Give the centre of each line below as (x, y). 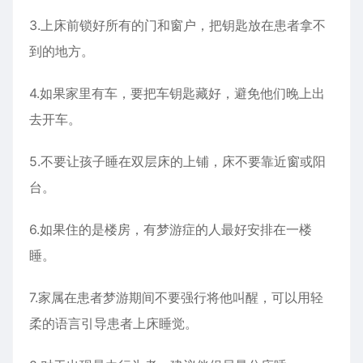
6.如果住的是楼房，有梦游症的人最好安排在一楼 (171, 229)
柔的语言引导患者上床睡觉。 (113, 323)
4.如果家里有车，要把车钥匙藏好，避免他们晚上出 (177, 93)
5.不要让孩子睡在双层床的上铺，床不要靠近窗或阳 (177, 161)
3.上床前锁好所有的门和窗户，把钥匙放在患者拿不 (177, 25)
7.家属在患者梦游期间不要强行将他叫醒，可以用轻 (176, 297)
